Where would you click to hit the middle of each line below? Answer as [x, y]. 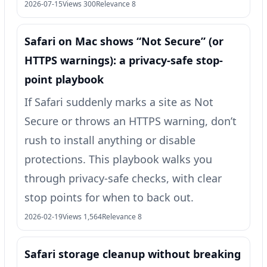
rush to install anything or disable [110, 140]
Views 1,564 [82, 216]
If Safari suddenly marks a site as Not [119, 102]
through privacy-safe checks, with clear [123, 178]
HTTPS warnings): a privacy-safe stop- [124, 60]
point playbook [64, 79]
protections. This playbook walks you [118, 159]
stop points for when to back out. [109, 197]
